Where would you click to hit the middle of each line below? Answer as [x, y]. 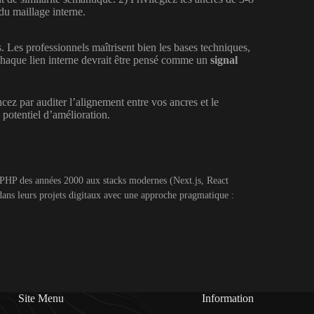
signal [224, 60]
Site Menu [41, 299]
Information [227, 299]
